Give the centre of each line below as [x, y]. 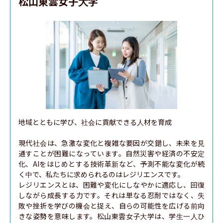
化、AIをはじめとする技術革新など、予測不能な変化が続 [111, 164]
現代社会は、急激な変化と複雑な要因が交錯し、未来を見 [111, 143]
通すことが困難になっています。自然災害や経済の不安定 [111, 153]
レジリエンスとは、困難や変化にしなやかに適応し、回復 [111, 185]
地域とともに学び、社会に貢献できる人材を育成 [95, 122]
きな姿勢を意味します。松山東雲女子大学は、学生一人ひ [111, 216]
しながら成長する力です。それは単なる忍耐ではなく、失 [111, 195]
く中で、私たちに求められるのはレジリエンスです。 [102, 174]
